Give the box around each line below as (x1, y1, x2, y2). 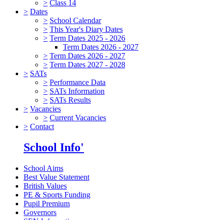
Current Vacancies (50, 113, 106, 122)
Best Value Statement (24, 172, 89, 181)
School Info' (24, 140, 84, 154)
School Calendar (50, 16, 101, 25)
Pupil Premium (24, 199, 70, 208)
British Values (24, 181, 67, 190)
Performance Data (50, 78, 106, 86)
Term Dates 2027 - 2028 (50, 60, 125, 69)
